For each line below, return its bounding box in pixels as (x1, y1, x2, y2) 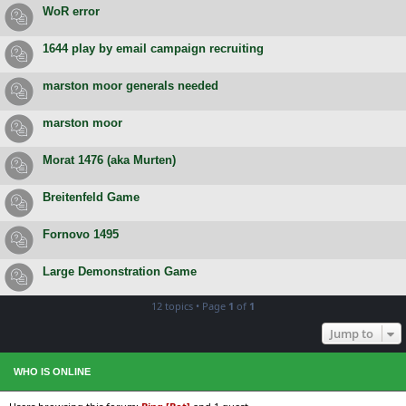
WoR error (43, 4, 100, 18)
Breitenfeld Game (43, 189, 140, 204)
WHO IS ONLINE (14, 365, 91, 377)
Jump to (330, 324, 373, 342)
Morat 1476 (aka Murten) (43, 152, 176, 167)
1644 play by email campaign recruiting (43, 41, 264, 55)
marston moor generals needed (43, 78, 218, 92)
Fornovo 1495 (43, 227, 119, 241)
